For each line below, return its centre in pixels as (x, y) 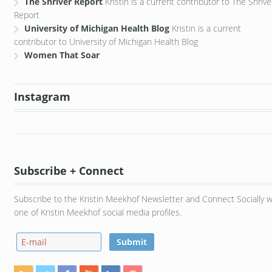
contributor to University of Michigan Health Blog (106, 41)
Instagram (42, 97)
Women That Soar (62, 55)
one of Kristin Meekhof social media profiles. (97, 212)
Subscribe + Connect (69, 171)
